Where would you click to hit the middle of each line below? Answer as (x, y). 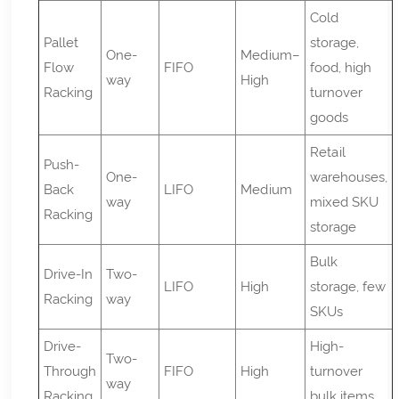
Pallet (61, 42)
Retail (328, 152)
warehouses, (349, 177)
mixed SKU (345, 202)
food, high (341, 67)
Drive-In (69, 274)
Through (70, 371)
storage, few (348, 286)
